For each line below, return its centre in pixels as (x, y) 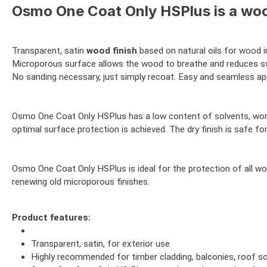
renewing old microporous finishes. (81, 182)
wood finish (112, 51)
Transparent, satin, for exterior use (100, 244)
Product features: (51, 218)
